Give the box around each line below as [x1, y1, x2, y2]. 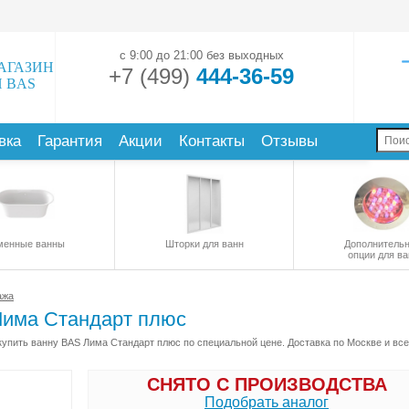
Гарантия [37, 132, 102, 150]
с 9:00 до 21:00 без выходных [120, 48, 284, 62]
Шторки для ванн [164, 238, 244, 249]
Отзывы [261, 132, 318, 150]
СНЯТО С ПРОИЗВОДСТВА [146, 374, 387, 394]
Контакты [179, 132, 245, 150]
